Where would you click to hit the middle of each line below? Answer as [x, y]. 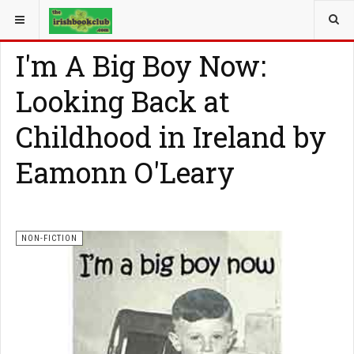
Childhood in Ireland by [171, 137]
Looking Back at [123, 101]
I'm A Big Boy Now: [141, 66]
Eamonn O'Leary [125, 172]
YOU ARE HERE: [47, 15]
